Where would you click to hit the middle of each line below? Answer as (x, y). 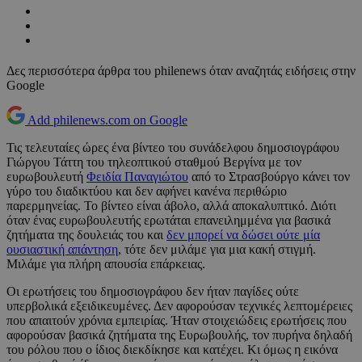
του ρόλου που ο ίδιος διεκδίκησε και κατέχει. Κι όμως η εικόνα (172, 350)
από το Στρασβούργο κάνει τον (269, 177)
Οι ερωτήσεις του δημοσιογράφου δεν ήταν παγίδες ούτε (153, 292)
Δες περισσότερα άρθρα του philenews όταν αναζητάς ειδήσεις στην (181, 71)
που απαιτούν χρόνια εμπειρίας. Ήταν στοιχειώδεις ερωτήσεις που (177, 321)
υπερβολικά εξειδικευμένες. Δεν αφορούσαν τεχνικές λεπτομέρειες (179, 306)
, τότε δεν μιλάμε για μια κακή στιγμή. (217, 250)
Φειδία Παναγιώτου (137, 177)
